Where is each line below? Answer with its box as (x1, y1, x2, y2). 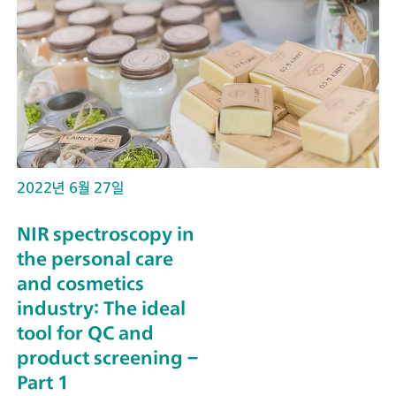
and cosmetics (17, 271, 144, 294)
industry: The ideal (17, 296, 186, 319)
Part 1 (17, 370, 69, 393)
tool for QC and (17, 321, 154, 344)
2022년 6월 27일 (17, 178, 124, 196)
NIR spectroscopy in (17, 222, 194, 245)
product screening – (17, 346, 198, 369)
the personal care (17, 247, 173, 270)
